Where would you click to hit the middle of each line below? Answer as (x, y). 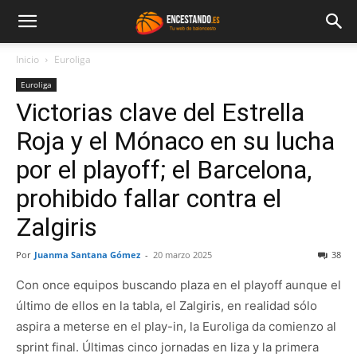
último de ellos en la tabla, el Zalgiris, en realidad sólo (167, 306)
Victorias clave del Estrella (160, 112)
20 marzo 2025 (182, 255)
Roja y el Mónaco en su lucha (175, 141)
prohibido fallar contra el (149, 198)
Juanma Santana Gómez (87, 255)
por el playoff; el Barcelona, (164, 170)
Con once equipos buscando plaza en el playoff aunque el (178, 285)
